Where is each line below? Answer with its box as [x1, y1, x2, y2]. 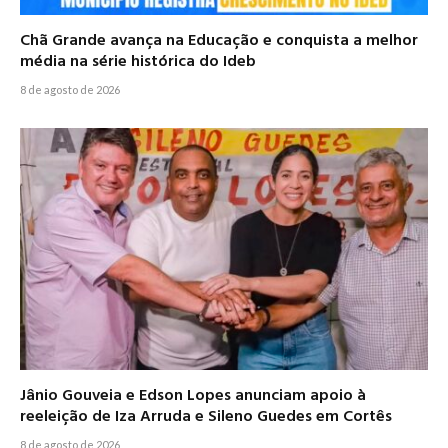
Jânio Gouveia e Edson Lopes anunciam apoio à [20, 383, 366, 410]
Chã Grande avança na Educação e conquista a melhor [20, 27, 418, 54]
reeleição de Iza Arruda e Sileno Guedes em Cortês [20, 404, 392, 431]
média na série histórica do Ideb [20, 48, 256, 75]
